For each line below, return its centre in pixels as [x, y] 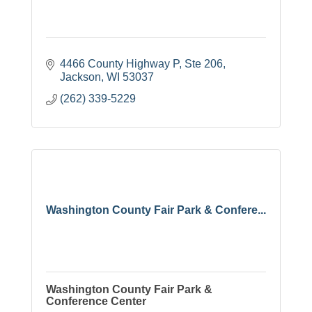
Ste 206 [204, 63]
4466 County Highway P [119, 63]
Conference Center [96, 301]
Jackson [80, 77]
